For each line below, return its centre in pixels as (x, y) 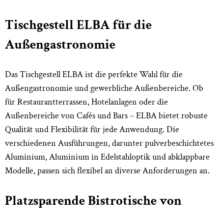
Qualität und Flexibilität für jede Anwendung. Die (92, 129)
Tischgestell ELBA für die (78, 25)
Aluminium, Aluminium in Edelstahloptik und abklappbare (107, 157)
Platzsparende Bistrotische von (93, 200)
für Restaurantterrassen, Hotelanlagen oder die (86, 102)
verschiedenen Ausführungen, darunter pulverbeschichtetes (109, 143)
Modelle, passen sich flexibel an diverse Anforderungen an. (107, 170)
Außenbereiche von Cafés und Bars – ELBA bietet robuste (106, 115)
